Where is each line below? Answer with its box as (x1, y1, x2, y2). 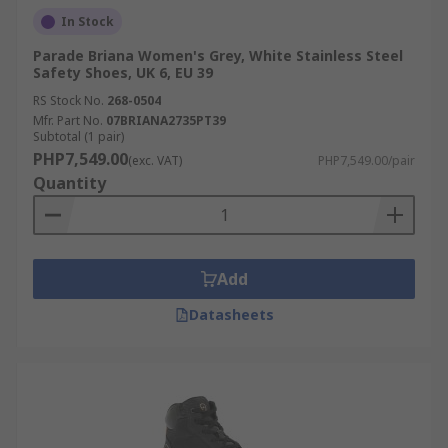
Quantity (33, 172, 106, 194)
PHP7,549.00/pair (318, 152, 415, 169)
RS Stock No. (33, 92, 104, 109)
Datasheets (188, 305, 274, 324)
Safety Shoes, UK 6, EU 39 (33, 63, 213, 82)
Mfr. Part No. (33, 112, 103, 129)
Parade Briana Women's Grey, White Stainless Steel (33, 46, 403, 65)
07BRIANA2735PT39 (106, 112, 226, 129)
